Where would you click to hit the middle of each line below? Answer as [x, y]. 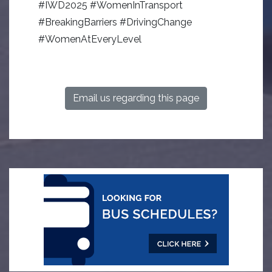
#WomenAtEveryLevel [90, 39]
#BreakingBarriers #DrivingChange [115, 22]
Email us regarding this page [136, 98]
